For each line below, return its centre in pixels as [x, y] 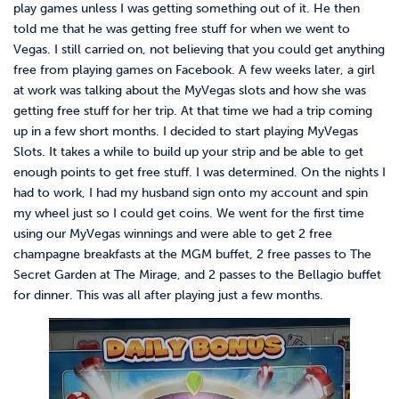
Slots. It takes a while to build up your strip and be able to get [188, 151]
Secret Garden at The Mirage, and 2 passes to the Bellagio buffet [197, 274]
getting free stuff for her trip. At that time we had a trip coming [193, 110]
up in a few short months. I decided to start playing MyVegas [186, 131]
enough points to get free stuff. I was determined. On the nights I [199, 172]
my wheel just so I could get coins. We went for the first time [189, 213]
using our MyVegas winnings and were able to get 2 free [173, 233]
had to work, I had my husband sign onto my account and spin [191, 192]
